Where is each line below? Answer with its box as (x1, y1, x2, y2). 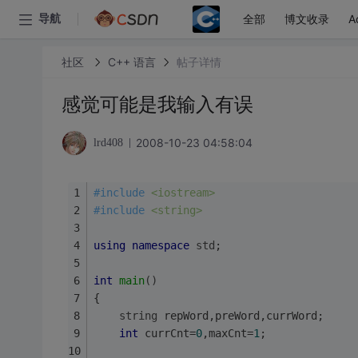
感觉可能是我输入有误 (61, 93, 253, 116)
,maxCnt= (201, 326, 253, 340)
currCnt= (137, 326, 196, 340)
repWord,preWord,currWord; (157, 308, 324, 322)
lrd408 (93, 137, 123, 149)
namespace (131, 238, 189, 252)
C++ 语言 (107, 54, 156, 69)
